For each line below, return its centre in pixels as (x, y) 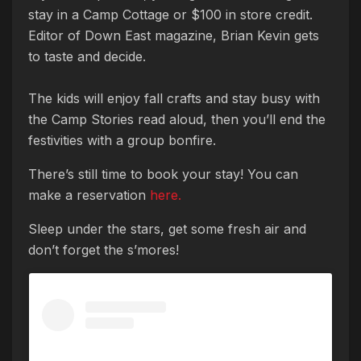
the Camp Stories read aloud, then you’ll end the (177, 119)
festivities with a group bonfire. (124, 140)
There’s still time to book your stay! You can (163, 174)
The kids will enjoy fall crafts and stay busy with (174, 98)
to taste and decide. (91, 56)
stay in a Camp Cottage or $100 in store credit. (170, 14)
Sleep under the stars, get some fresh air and (167, 228)
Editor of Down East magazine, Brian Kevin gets (174, 35)
